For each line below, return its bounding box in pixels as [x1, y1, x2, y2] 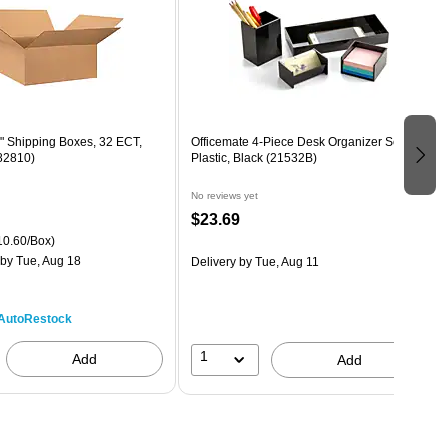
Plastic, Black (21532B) [190, 150, 317, 165]
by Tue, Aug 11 [235, 254, 319, 269]
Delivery [190, 254, 236, 269]
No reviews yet [190, 189, 258, 201]
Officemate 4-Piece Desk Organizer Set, [190, 134, 406, 149]
